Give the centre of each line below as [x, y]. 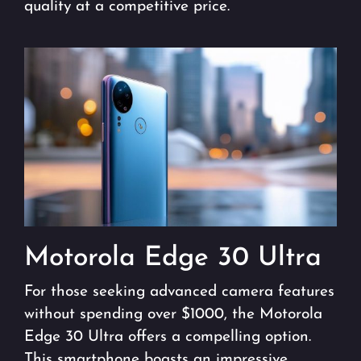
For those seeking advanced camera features [179, 292]
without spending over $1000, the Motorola [173, 314]
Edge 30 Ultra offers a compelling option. [168, 337]
